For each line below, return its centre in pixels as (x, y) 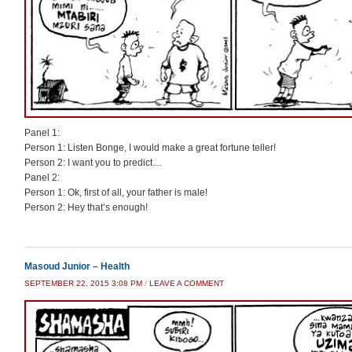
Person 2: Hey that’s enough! (86, 208)
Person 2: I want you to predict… (93, 163)
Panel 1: (42, 133)
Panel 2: (42, 178)
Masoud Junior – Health (77, 267)
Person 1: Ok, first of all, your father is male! (116, 193)
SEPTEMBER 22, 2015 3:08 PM (83, 284)
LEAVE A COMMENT (187, 284)
